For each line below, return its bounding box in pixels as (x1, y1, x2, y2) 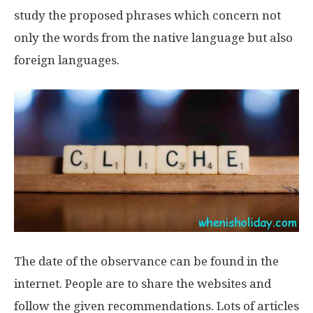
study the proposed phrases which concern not (14, 8, 281, 22)
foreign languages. (14, 53, 119, 67)
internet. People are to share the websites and (14, 277, 271, 291)
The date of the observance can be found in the (14, 254, 279, 268)
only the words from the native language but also (14, 31, 293, 45)
